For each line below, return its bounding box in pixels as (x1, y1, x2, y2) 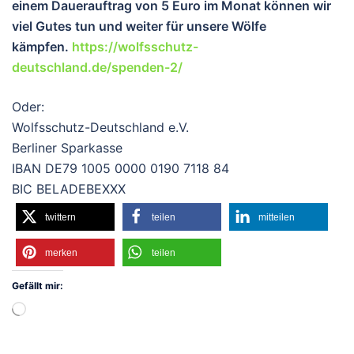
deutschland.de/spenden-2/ (12, 58, 183, 75)
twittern (45, 211, 76, 223)
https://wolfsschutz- (72, 38, 198, 55)
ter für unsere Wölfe (146, 17, 266, 34)
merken (45, 247, 77, 258)
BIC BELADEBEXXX (12, 180, 126, 197)
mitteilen (258, 211, 295, 223)
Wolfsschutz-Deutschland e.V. (12, 119, 189, 135)
